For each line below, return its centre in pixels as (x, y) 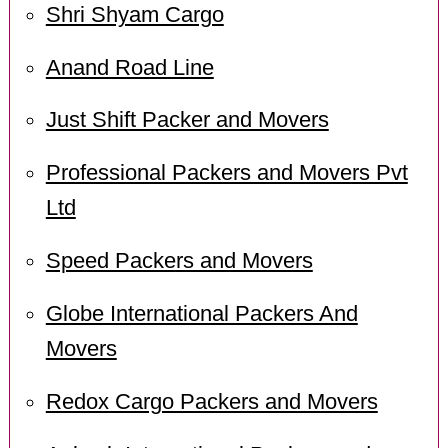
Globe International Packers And (201, 314)
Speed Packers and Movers (179, 261)
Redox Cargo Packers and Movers (211, 402)
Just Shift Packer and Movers (187, 120)
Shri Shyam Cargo (134, 14)
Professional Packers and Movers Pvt (226, 173)
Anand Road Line (129, 67)
